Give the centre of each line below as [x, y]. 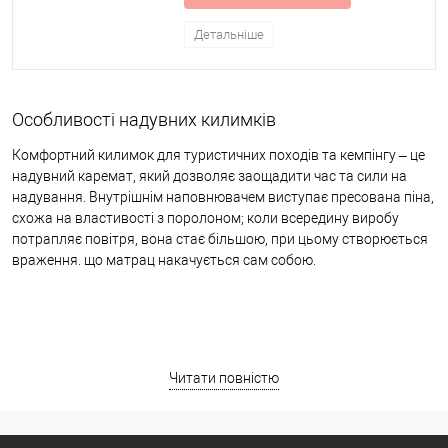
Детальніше [229, 34]
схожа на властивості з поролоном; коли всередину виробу [205, 217]
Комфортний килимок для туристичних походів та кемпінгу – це [218, 154]
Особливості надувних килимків [144, 119]
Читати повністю [224, 378]
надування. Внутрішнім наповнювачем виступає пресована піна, [223, 196]
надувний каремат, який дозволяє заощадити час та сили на [209, 175]
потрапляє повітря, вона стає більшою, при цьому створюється [220, 238]
